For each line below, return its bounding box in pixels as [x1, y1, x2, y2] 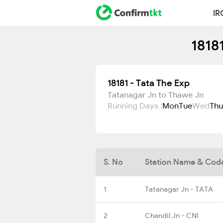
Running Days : [108, 101, 162, 111]
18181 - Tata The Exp [108, 77, 190, 89]
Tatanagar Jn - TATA [145, 184, 213, 194]
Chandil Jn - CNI [145, 211, 199, 220]
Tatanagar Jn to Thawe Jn [108, 90, 204, 100]
